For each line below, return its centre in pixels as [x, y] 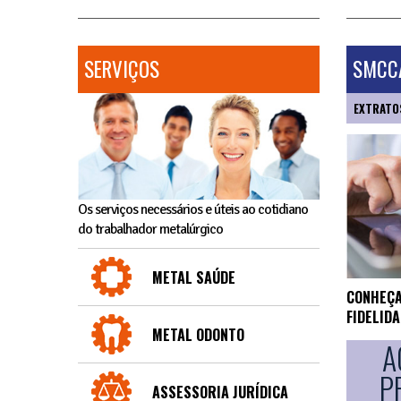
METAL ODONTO [198, 335]
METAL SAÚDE [194, 278]
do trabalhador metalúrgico [150, 230]
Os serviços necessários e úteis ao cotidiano [193, 210]
